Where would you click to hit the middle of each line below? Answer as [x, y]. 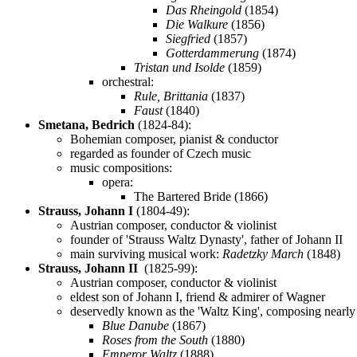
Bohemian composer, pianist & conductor [174, 139]
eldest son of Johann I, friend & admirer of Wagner [198, 296]
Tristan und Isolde [179, 67]
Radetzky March [263, 253]
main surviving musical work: [146, 253]
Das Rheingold [204, 10]
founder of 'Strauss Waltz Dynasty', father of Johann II [206, 239]
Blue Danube [135, 325]
